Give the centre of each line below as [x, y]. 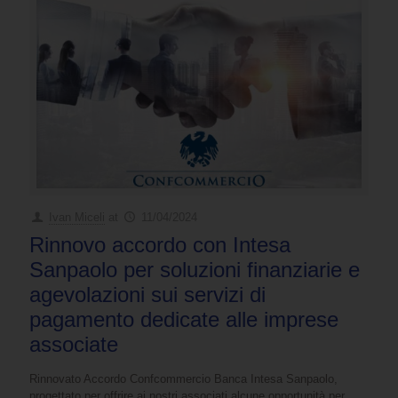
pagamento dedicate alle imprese [184, 320]
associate [74, 345]
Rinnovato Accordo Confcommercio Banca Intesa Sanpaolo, [183, 379]
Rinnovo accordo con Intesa [160, 245]
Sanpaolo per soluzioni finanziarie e [195, 270]
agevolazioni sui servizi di [147, 295]
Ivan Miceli [77, 218]
